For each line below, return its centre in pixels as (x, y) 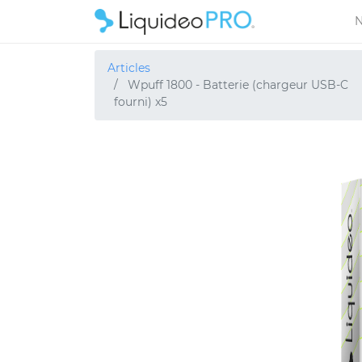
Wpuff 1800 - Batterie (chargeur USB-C (238, 85)
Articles (129, 68)
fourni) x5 (141, 102)
